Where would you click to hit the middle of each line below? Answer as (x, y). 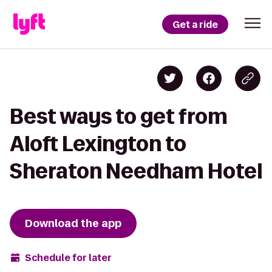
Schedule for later (68, 257)
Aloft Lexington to (98, 144)
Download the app (73, 223)
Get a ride (195, 24)
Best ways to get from (119, 116)
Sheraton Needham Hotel (136, 171)
